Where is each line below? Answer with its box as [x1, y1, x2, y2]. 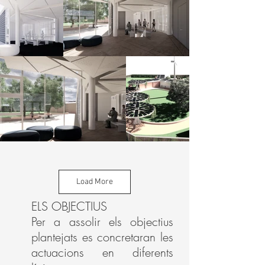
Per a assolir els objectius [31, 214, 173, 230]
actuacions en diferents [31, 244, 173, 260]
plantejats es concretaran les [31, 229, 173, 245]
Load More [76, 177, 113, 187]
